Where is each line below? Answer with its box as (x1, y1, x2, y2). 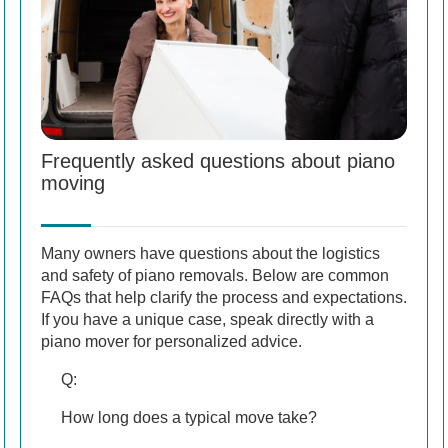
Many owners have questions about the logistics (41, 244, 380, 262)
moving (41, 171, 105, 194)
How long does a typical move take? (61, 408, 317, 426)
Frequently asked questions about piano (41, 149, 395, 172)
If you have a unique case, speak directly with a (41, 310, 374, 328)
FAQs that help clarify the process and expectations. (41, 288, 407, 306)
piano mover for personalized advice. (41, 332, 302, 350)
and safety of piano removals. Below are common (41, 266, 389, 284)
